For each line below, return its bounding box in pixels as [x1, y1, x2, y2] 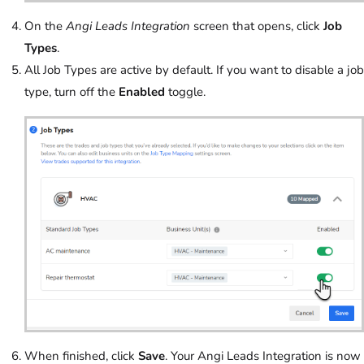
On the [24, 17, 66, 34]
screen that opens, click [190, 17, 323, 34]
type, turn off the [24, 83, 119, 100]
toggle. [168, 83, 209, 100]
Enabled [119, 83, 168, 100]
